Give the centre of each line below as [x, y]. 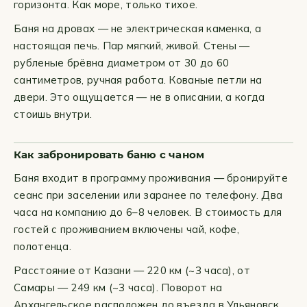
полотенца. [42, 246]
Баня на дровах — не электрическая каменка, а [138, 28]
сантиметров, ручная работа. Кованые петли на [138, 80]
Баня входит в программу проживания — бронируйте [151, 178]
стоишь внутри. [53, 114]
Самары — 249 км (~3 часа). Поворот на [118, 287]
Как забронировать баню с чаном [109, 155]
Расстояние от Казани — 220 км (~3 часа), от [132, 270]
